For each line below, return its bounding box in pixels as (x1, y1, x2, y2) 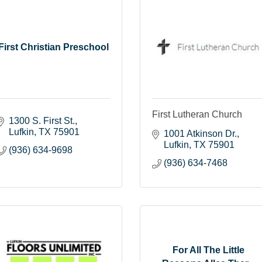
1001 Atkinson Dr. (164, 128, 237, 139)
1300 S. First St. (9, 115, 75, 126)
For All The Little (173, 245, 244, 256)
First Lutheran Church (152, 109, 242, 119)
